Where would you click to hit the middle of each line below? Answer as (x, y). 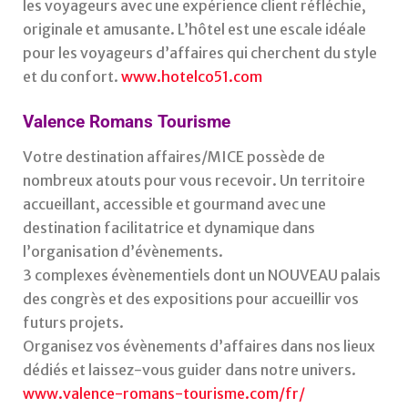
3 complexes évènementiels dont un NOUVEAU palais (202, 275)
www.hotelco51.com (192, 76)
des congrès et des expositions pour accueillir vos (191, 298)
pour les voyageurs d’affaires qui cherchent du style (200, 52)
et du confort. (72, 76)
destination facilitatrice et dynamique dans (169, 227)
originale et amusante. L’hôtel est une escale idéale (194, 29)
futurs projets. (73, 322)
